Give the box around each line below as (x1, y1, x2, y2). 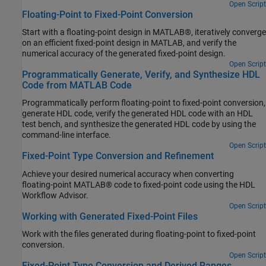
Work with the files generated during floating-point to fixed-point (22, 229, 256, 239)
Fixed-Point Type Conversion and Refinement (22, 150, 214, 162)
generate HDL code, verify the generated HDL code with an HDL (22, 109, 253, 119)
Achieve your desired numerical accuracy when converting (22, 169, 234, 179)
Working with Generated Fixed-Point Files (22, 210, 198, 222)
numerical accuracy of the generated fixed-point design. (22, 48, 226, 58)
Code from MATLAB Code (22, 79, 132, 91)
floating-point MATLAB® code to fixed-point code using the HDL (22, 179, 255, 189)
